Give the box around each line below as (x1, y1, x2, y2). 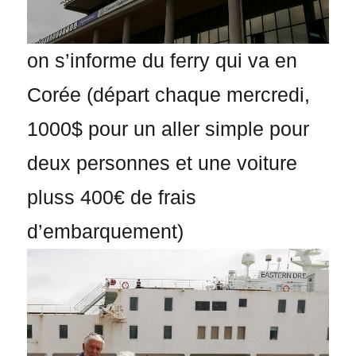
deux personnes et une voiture (27, 153, 298, 175)
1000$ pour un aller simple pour (27, 118, 310, 141)
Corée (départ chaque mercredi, (27, 84, 311, 106)
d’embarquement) (27, 221, 184, 243)
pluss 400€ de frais (27, 187, 197, 209)
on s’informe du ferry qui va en (27, 50, 298, 72)
